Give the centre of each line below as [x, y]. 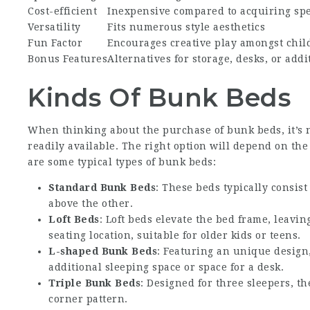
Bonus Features [68, 58]
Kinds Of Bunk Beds [159, 97]
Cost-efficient [63, 11]
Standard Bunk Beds [102, 187]
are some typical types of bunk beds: [122, 162]
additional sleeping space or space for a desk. [166, 267]
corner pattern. [88, 299]
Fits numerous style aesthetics [186, 27]
